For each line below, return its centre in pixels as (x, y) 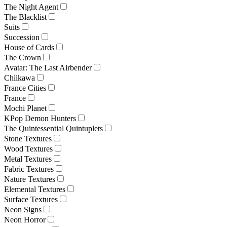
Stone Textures (28, 138)
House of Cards (29, 47)
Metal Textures (28, 159)
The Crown (23, 57)
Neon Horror (25, 219)
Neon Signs (23, 209)
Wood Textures (28, 148)
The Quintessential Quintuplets (53, 128)
